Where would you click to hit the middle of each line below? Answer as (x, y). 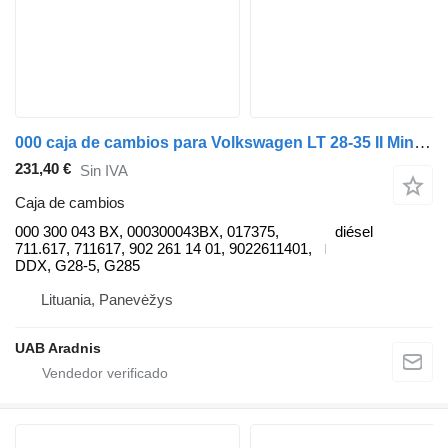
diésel (354, 232)
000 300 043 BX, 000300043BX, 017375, (147, 232)
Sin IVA (104, 170)
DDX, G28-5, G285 (77, 266)
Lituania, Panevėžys (107, 300)
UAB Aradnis (58, 348)
